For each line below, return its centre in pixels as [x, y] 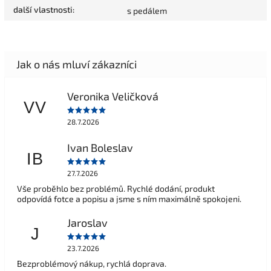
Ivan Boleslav [100, 147]
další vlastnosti [43, 10]
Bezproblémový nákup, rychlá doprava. [92, 264]
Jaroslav [87, 222]
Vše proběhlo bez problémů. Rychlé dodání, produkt [116, 189]
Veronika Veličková [113, 96]
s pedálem [147, 11]
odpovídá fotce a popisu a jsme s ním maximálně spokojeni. [129, 199]
